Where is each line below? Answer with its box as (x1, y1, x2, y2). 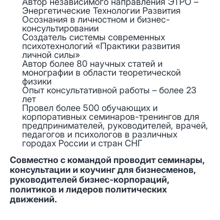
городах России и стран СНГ (22, 137, 142, 148)
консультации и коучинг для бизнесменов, (10, 164, 195, 175)
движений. (10, 193, 57, 204)
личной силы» (22, 49, 80, 60)
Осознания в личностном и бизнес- (22, 14, 170, 25)
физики (22, 76, 52, 86)
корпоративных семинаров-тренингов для (22, 111, 199, 122)
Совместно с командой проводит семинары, (10, 154, 204, 165)
